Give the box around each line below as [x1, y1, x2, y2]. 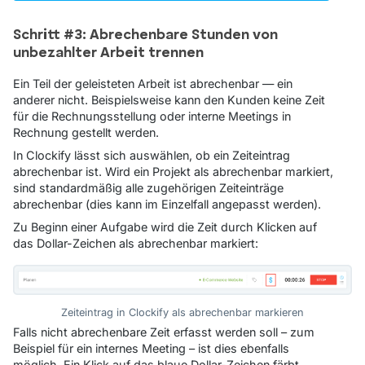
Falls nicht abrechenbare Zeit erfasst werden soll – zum [13, 325, 314, 340]
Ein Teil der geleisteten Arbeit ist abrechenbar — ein [13, 76, 292, 90]
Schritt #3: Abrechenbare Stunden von [13, 28, 278, 42]
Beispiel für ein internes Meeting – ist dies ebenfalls [13, 341, 289, 356]
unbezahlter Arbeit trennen [13, 46, 204, 60]
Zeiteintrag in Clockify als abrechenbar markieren [60, 306, 304, 319]
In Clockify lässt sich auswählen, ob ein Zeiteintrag [13, 147, 290, 162]
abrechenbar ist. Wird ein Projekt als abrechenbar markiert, [13, 164, 333, 178]
